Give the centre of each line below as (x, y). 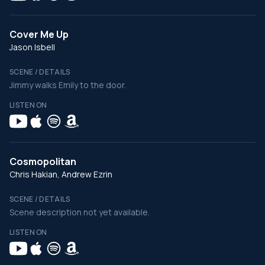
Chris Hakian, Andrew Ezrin (61, 174)
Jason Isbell (32, 47)
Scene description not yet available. (80, 212)
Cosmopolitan (43, 161)
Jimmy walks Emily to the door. (68, 85)
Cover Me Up (39, 34)
